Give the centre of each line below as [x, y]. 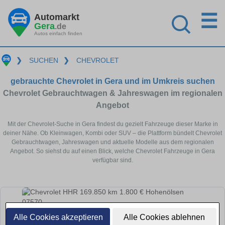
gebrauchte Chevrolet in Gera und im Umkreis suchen [113, 81]
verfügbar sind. [113, 160]
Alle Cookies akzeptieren [58, 217]
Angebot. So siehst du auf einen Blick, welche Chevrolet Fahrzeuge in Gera [113, 151]
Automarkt [57, 17]
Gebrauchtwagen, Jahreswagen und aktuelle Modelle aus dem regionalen [113, 142]
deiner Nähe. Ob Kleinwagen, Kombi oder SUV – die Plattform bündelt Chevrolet [113, 133]
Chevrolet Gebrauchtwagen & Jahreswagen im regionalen [113, 93]
